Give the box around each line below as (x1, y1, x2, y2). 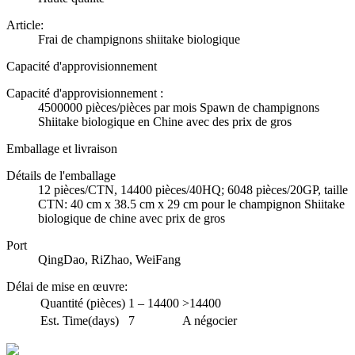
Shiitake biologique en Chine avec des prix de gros (38, 114, 292, 128)
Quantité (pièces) (40, 296, 125, 310)
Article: (6, 17, 44, 32)
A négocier (182, 313, 237, 327)
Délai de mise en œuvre (6, 279, 124, 293)
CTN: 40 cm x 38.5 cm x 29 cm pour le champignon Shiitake (38, 197, 345, 211)
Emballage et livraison (6, 141, 117, 155)
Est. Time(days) (40, 313, 119, 327)
